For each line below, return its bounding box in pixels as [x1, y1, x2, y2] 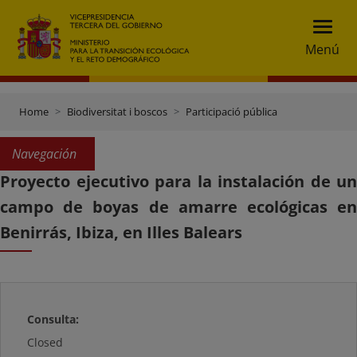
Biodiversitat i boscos [67, 104, 167, 119]
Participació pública [186, 104, 277, 119]
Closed [27, 335, 64, 350]
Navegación [12, 145, 76, 163]
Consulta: [27, 312, 80, 327]
